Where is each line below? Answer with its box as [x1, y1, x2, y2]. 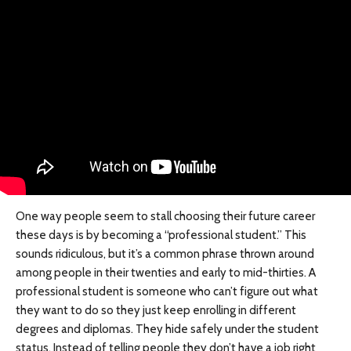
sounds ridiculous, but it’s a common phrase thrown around [16, 247, 314, 262]
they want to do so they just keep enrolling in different [16, 303, 296, 318]
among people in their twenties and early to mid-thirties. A [16, 266, 316, 280]
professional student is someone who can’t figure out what [16, 284, 318, 299]
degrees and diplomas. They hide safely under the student [16, 322, 319, 337]
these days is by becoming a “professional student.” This [16, 228, 306, 243]
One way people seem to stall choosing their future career [16, 209, 315, 224]
